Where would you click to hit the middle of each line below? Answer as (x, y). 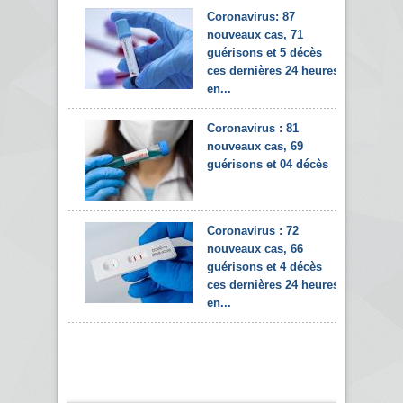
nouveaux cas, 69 (255, 146)
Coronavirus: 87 (251, 16)
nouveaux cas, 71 (255, 34)
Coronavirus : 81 (253, 128)
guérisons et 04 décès (268, 164)
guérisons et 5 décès (264, 52)
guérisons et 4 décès (264, 266)
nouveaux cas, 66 (255, 248)
